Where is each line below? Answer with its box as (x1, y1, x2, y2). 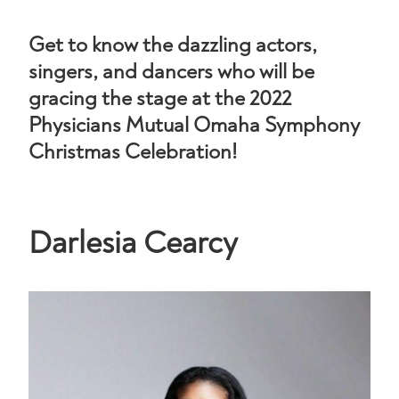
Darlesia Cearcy (28, 223, 238, 263)
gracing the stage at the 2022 (28, 85, 291, 111)
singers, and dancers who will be (28, 59, 314, 85)
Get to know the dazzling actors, (28, 32, 317, 58)
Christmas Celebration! (28, 139, 237, 165)
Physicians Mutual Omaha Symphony (28, 112, 360, 138)
